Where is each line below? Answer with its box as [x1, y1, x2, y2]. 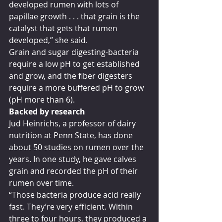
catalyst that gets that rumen [9, 22, 119, 34]
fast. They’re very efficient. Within [9, 201, 135, 212]
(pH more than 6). [9, 94, 75, 105]
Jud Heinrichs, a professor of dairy [9, 117, 138, 129]
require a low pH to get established [9, 58, 142, 69]
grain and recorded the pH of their [9, 165, 140, 176]
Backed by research [9, 106, 85, 117]
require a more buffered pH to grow [9, 82, 146, 93]
